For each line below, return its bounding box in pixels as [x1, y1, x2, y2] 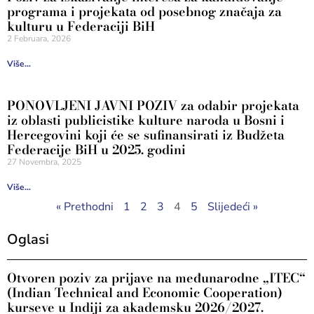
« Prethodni [56, 199, 114, 214]
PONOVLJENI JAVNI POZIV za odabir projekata [7, 96, 299, 115]
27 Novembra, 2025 [7, 156, 81, 168]
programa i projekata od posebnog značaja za [7, 2, 282, 21]
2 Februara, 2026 [7, 33, 71, 44]
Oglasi [7, 230, 49, 249]
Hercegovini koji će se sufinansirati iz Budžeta [7, 125, 285, 144]
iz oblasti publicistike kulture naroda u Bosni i [7, 111, 285, 130]
